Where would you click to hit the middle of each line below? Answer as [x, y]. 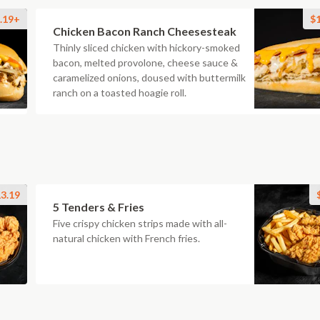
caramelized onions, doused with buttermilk [149, 77]
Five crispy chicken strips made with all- [140, 223]
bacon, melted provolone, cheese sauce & [145, 62]
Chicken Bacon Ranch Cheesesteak [145, 31]
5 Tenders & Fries [99, 207]
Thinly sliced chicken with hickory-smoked [146, 47]
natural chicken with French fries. [126, 238]
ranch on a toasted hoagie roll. [120, 92]
